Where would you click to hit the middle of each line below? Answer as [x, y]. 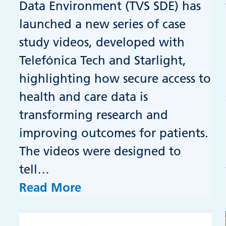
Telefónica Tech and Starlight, [103, 61]
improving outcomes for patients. [114, 133]
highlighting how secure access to [115, 79]
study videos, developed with [102, 42]
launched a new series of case [103, 24]
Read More [50, 188]
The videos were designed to [100, 151]
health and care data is [84, 97]
